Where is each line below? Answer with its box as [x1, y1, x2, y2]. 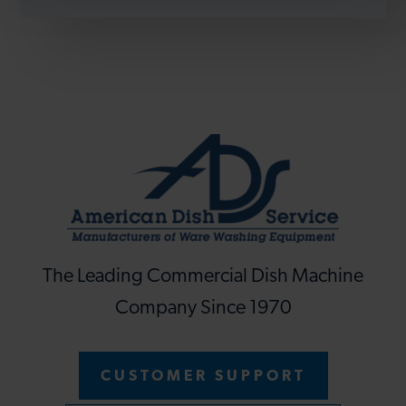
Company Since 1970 [114, 297, 292, 319]
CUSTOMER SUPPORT [100, 368, 306, 384]
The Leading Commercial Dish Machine [43, 266, 363, 287]
